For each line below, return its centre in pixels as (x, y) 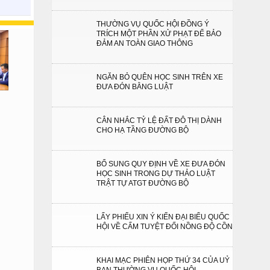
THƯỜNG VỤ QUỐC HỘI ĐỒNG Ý (153, 24)
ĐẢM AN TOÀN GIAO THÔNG (145, 43)
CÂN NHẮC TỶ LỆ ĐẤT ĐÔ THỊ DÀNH (159, 121)
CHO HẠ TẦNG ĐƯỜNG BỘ (143, 130)
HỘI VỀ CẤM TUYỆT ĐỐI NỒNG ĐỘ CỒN (165, 227)
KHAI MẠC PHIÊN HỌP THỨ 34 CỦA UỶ (163, 260)
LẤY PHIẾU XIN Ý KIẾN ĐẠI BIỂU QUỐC (163, 217)
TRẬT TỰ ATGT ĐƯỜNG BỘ (143, 183)
